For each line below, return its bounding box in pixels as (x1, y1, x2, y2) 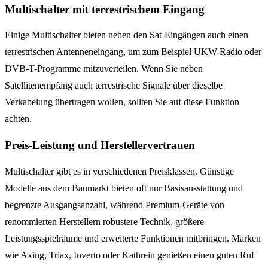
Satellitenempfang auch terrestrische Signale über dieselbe (5, 80, 223, 91)
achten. (5, 114, 32, 124)
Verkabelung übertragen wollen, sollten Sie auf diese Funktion (5, 97, 239, 108)
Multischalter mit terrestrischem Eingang (5, 2, 205, 16)
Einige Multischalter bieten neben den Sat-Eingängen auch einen (5, 30, 248, 41)
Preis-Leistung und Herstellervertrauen (5, 139, 195, 152)
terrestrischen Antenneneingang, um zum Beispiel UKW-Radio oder (5, 47, 261, 57)
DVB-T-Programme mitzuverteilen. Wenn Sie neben (5, 63, 203, 74)
